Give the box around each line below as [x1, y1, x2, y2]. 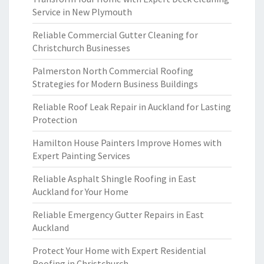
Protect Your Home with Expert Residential [32, 245, 206, 256]
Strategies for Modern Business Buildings [32, 78, 198, 90]
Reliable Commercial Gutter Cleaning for [32, 29, 198, 41]
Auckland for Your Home [32, 186, 128, 197]
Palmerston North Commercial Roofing [32, 65, 193, 77]
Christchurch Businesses [32, 42, 130, 54]
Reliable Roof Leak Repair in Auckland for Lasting [32, 101, 231, 113]
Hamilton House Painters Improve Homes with [32, 137, 222, 148]
